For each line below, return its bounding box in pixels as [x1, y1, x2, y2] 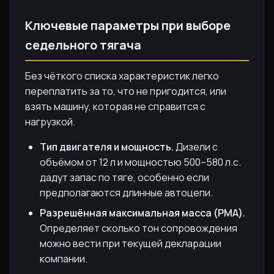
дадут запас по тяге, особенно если [40, 170, 209, 184]
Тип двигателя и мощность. [40, 139, 174, 154]
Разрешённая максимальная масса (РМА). [40, 206, 245, 220]
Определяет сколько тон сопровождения [40, 221, 237, 235]
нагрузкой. [25, 114, 75, 128]
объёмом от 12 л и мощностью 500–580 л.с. [40, 155, 241, 169]
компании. [40, 251, 87, 265]
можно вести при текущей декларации [40, 236, 221, 250]
